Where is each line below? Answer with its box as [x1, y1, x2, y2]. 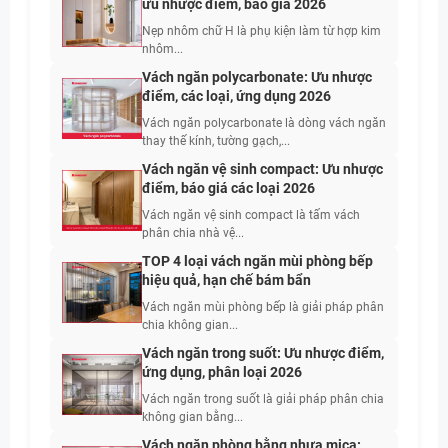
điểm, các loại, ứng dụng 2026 [142, 88, 331, 105]
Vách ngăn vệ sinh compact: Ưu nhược [142, 161, 383, 178]
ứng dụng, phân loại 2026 [142, 364, 302, 381]
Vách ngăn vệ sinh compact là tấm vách [142, 208, 360, 223]
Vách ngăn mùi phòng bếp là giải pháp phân [142, 300, 384, 315]
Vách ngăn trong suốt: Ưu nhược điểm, [142, 345, 384, 362]
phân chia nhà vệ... [142, 226, 244, 241]
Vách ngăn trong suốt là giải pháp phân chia [142, 392, 384, 407]
